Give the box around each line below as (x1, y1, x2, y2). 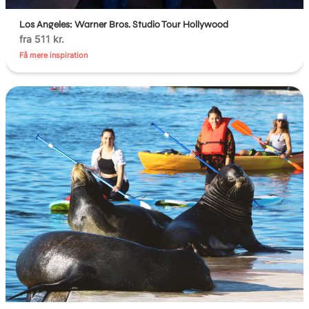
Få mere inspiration (19, 50, 88, 60)
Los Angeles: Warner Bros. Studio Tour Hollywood (19, 18, 229, 30)
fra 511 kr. (19, 32, 65, 45)
